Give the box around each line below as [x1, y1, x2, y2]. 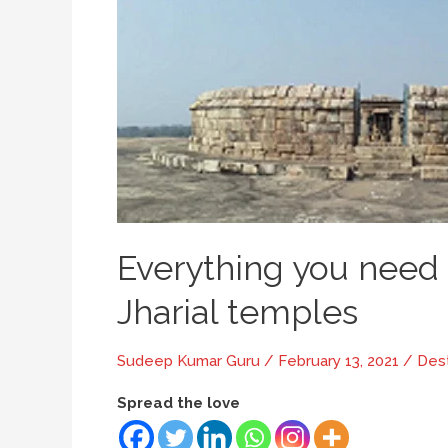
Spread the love [117, 393, 240, 412]
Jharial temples [117, 291, 358, 332]
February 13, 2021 [278, 351, 403, 370]
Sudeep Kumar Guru [117, 351, 264, 370]
